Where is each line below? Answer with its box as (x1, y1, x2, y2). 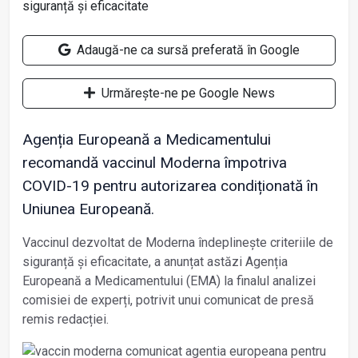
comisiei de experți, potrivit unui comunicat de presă (22, 292, 314, 308)
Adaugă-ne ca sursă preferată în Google (74, 42, 300, 58)
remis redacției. (22, 311, 112, 327)
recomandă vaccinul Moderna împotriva (22, 153, 287, 172)
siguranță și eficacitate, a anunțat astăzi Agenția (22, 253, 288, 269)
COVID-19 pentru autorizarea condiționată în (22, 176, 318, 195)
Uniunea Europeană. (22, 199, 154, 218)
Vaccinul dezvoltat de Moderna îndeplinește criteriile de (22, 234, 333, 250)
